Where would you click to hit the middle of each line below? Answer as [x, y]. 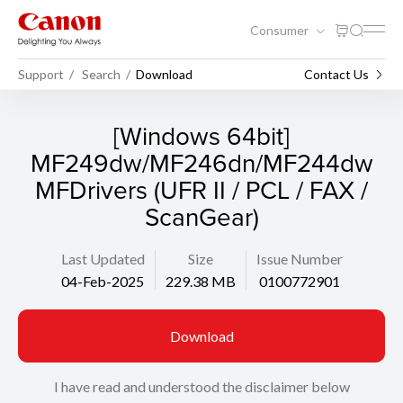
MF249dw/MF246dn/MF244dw [201, 162]
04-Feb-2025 [103, 281]
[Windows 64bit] [201, 135]
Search [101, 74]
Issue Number [299, 259]
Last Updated [103, 259]
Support [41, 74]
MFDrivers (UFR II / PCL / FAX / [201, 189]
